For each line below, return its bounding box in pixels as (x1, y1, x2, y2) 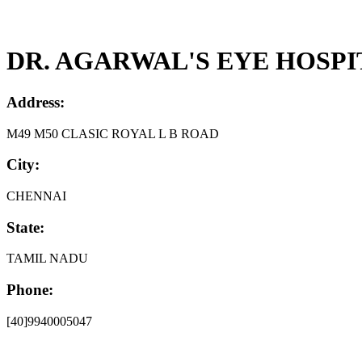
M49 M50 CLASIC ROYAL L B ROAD (6, 126, 219, 141)
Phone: (6, 281, 53, 299)
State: (6, 218, 44, 236)
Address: (6, 93, 65, 111)
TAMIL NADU (6, 251, 88, 266)
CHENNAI (6, 189, 66, 204)
